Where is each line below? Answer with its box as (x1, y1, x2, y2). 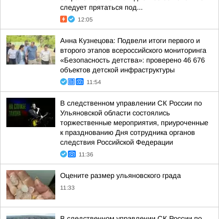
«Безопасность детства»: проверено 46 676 (60, 56, 205, 64)
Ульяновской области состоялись (60, 109, 170, 117)
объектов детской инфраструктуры (60, 66, 175, 74)
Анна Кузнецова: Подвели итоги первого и (60, 37, 200, 44)
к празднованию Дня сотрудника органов (60, 129, 195, 136)
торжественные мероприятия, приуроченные (60, 119, 208, 127)
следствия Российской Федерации (60, 138, 173, 146)
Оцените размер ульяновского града (60, 172, 181, 179)
